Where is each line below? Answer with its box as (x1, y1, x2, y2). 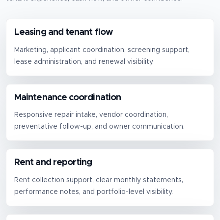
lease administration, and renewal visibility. (14, 58, 154, 65)
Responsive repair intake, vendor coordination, (14, 111, 168, 119)
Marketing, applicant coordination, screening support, (14, 46, 190, 54)
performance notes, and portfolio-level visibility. (14, 188, 173, 195)
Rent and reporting (14, 158, 92, 167)
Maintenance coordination (14, 93, 121, 102)
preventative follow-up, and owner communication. (14, 123, 185, 131)
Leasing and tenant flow (14, 28, 113, 37)
